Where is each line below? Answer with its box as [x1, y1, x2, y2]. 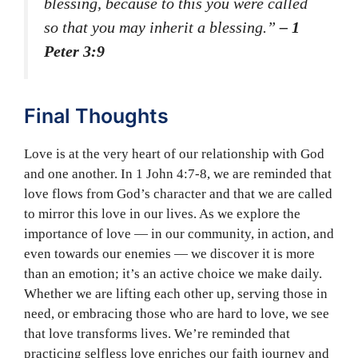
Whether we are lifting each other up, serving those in [24, 285, 328, 301]
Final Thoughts [24, 103, 169, 128]
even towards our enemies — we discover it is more [24, 245, 315, 261]
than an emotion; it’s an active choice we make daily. [24, 265, 322, 281]
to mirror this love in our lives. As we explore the [24, 205, 300, 221]
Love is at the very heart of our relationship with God [24, 145, 324, 161]
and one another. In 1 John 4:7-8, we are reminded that [24, 165, 332, 181]
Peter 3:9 [44, 42, 105, 61]
